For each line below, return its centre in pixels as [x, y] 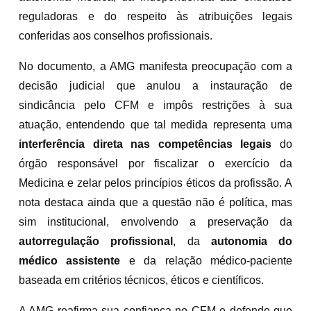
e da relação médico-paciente [207, 260]
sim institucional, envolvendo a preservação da [155, 221]
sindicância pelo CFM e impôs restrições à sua [155, 105]
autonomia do [251, 241]
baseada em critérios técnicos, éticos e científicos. [141, 280]
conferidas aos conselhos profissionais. [116, 35]
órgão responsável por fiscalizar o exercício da [155, 163]
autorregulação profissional [96, 241]
